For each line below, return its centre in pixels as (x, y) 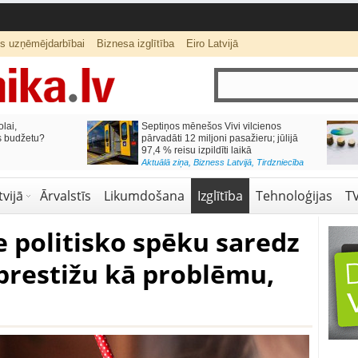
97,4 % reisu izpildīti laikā (196, 150)
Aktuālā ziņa (165, 162)
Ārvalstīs (65, 196)
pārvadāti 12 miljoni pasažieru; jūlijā (219, 138)
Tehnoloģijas (294, 196)
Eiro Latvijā (212, 44)
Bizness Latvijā (222, 162)
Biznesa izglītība (135, 44)
